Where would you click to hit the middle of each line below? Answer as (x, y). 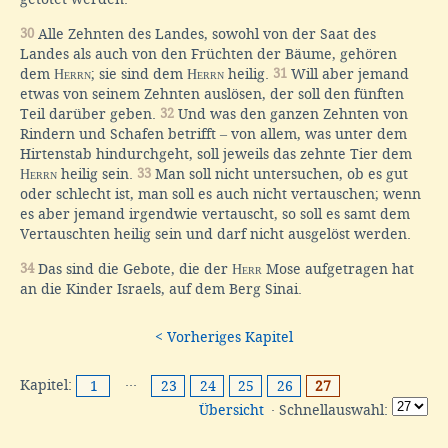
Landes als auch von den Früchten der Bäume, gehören (208, 54)
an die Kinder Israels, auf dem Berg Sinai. (161, 289)
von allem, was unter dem (317, 134)
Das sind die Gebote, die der (133, 269)
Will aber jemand (348, 74)
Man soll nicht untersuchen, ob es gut (279, 174)
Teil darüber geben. (90, 114)
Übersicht (231, 410)
